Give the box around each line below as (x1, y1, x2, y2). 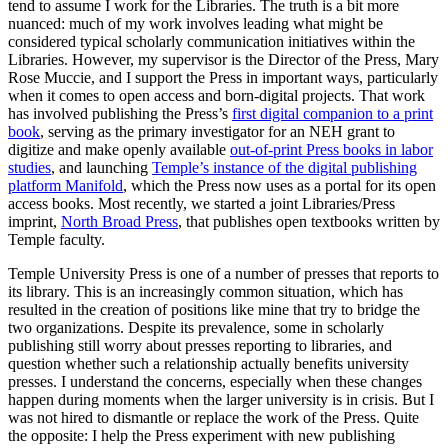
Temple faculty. (8, 231, 109, 249)
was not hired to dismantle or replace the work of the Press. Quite (8, 409, 419, 427)
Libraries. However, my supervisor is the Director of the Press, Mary (8, 51, 439, 69)
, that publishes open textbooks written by (178, 213, 440, 231)
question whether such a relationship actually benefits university (8, 355, 409, 373)
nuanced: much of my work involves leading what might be (8, 15, 383, 33)
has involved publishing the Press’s (8, 105, 232, 123)
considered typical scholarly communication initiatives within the (8, 33, 415, 51)
